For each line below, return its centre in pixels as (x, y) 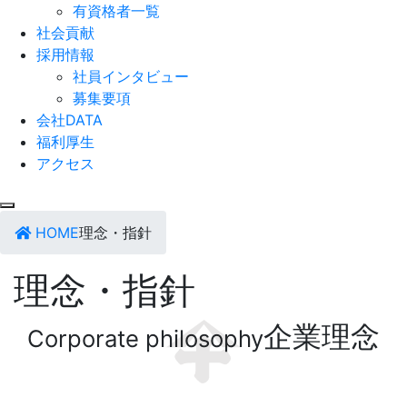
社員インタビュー (131, 77)
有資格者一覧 (116, 11)
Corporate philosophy (145, 339)
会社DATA (69, 120)
